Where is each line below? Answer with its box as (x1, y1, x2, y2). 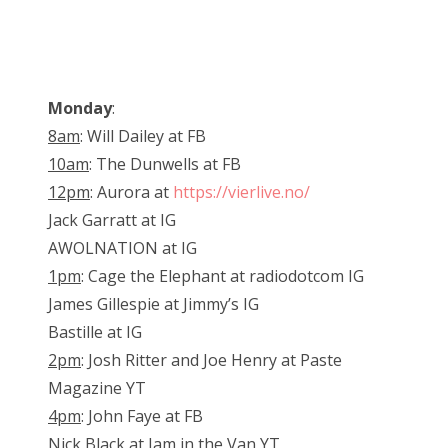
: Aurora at (90, 181, 173, 204)
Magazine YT (48, 377, 146, 400)
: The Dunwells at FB (89, 153, 241, 176)
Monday (48, 97, 112, 120)
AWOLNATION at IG (48, 237, 197, 260)
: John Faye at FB (81, 405, 203, 428)
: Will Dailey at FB (80, 125, 206, 148)
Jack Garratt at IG (48, 209, 176, 232)
